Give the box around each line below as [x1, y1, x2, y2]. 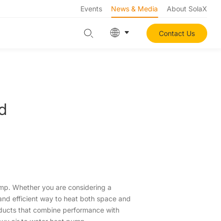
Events [80, 4, 102, 13]
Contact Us [159, 29, 195, 37]
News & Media [111, 4, 158, 13]
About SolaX [167, 4, 207, 13]
